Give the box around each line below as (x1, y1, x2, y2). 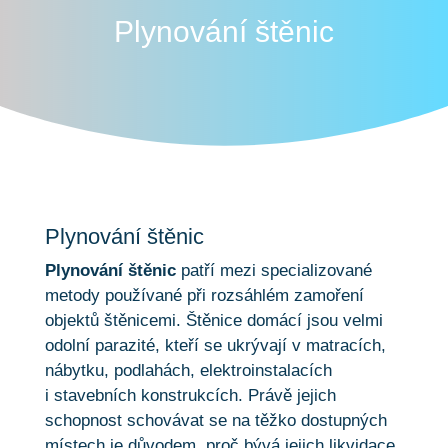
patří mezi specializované (175, 260, 372, 280)
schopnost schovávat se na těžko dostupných (44, 410, 387, 430)
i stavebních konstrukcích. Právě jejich (44, 385, 336, 405)
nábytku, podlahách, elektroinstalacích (44, 360, 332, 380)
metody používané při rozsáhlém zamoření (44, 285, 364, 305)
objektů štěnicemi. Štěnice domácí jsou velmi (44, 310, 383, 330)
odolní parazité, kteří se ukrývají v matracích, (44, 335, 386, 355)
